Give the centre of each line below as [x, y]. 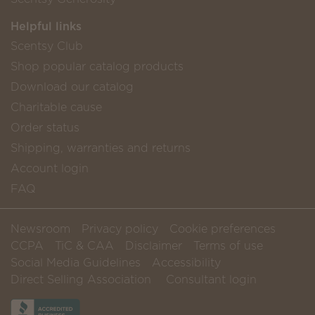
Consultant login [211, 279]
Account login [50, 168]
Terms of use [228, 246]
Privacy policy [120, 229]
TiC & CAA [84, 246]
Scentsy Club [47, 46]
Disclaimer [154, 246]
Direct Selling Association [81, 279]
